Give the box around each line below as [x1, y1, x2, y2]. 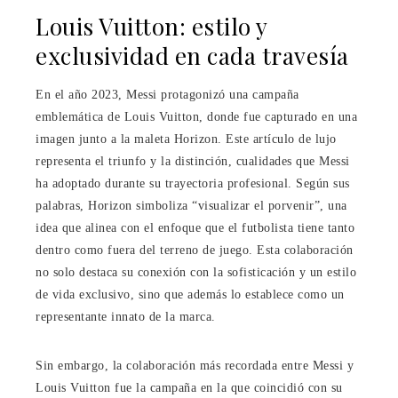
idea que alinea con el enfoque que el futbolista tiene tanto [36, 220, 354, 235]
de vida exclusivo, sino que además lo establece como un [36, 287, 345, 301]
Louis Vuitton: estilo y [36, 10, 267, 42]
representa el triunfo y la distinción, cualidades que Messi [36, 154, 350, 168]
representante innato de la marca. [36, 309, 216, 323]
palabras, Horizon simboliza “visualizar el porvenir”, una [36, 198, 347, 212]
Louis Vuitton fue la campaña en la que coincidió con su [36, 380, 343, 394]
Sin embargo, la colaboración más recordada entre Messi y [36, 358, 354, 372]
